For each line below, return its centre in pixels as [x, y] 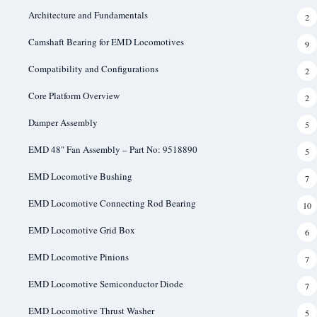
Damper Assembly [63, 122]
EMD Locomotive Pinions [79, 257]
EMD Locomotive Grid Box [82, 230]
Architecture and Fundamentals [88, 15]
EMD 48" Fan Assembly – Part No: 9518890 [113, 149]
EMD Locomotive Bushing [80, 176]
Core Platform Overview [74, 95]
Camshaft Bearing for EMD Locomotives [106, 41]
